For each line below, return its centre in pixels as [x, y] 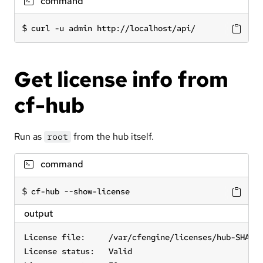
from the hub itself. [112, 136]
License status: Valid [78, 251]
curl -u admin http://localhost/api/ [113, 28]
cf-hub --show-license [80, 191]
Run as [29, 136]
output [38, 213]
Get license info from [121, 79]
